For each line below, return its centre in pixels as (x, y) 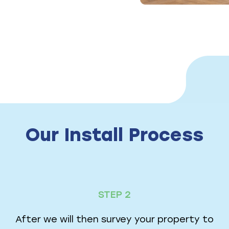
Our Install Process (114, 135)
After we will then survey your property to (114, 220)
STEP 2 (114, 195)
